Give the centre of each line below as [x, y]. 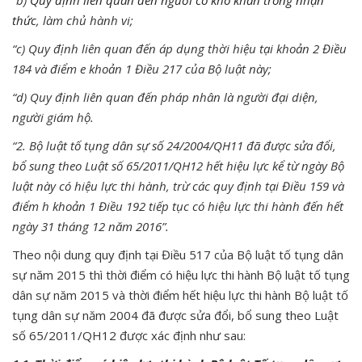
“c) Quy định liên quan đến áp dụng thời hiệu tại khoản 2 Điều [179, 48]
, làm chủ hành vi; [85, 20]
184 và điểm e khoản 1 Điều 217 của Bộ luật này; [142, 68]
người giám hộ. [53, 117]
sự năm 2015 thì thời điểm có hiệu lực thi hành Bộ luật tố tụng [181, 274]
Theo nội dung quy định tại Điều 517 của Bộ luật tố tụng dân [178, 254]
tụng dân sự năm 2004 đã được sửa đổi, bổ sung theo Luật [175, 315]
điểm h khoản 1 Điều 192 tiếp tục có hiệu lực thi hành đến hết [178, 206]
